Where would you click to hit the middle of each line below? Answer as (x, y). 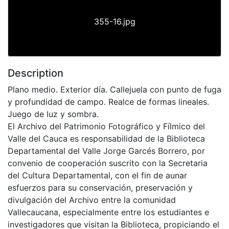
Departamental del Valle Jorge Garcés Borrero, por (106, 151)
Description (36, 73)
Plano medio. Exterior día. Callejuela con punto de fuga (114, 89)
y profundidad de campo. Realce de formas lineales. (108, 101)
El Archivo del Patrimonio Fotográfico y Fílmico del (106, 126)
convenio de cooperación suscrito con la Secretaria (108, 163)
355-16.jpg (114, 21)
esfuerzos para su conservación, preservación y (100, 187)
